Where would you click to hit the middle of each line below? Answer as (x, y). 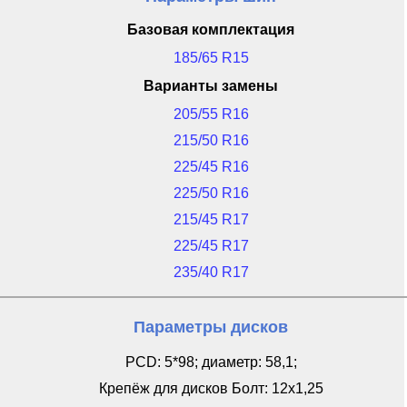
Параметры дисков (211, 327)
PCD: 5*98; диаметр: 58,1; (211, 362)
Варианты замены (211, 86)
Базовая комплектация (211, 30)
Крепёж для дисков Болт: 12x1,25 (211, 388)
